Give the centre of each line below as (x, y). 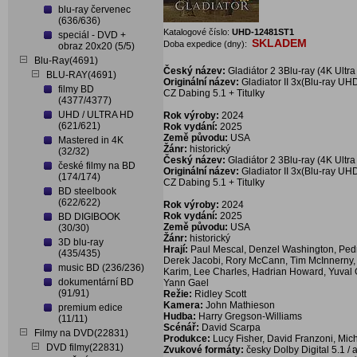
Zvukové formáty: (205, 350)
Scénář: (182, 328)
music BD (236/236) (101, 268)
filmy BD (76, 89)
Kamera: (184, 305)
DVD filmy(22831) (85, 347)
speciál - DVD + (92, 35)
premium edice (90, 308)
